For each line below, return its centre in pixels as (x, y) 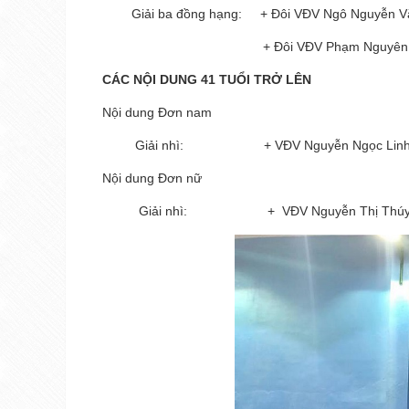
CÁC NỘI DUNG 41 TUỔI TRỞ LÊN (207, 80)
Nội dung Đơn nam (157, 113)
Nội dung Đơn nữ (152, 178)
